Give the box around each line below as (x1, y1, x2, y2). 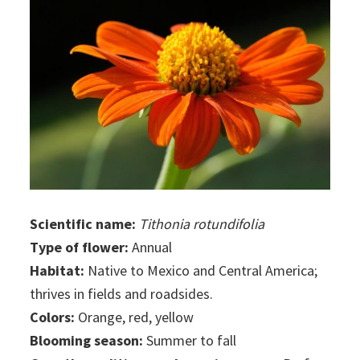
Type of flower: (30, 238, 129, 257)
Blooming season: (30, 331, 144, 350)
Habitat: (30, 261, 85, 280)
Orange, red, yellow (75, 308, 194, 327)
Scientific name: (30, 215, 137, 234)
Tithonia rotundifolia (139, 215, 265, 234)
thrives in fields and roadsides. (30, 284, 214, 304)
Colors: (30, 308, 76, 327)
